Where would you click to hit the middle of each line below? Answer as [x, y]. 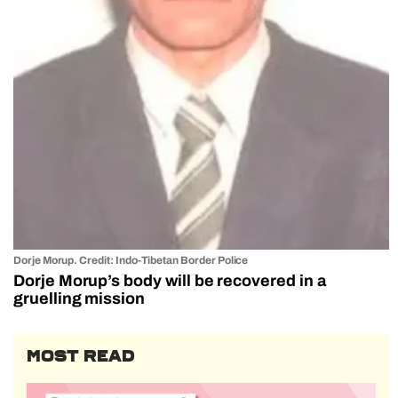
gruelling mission [80, 298]
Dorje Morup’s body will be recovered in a [170, 280]
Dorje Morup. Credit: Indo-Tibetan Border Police [131, 260]
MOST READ [81, 356]
